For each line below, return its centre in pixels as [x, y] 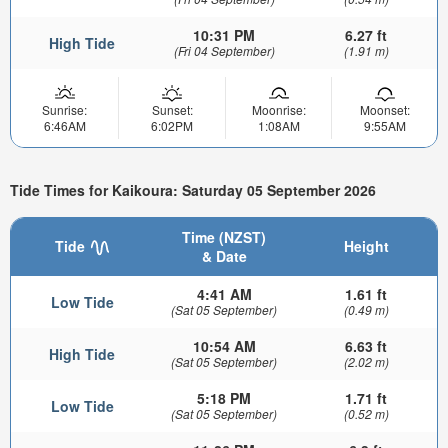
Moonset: [384, 109]
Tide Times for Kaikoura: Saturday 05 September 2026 [193, 190]
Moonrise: [278, 109]
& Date [224, 255]
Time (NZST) [224, 236]
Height [366, 245]
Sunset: [172, 109]
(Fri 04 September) [224, 50]
